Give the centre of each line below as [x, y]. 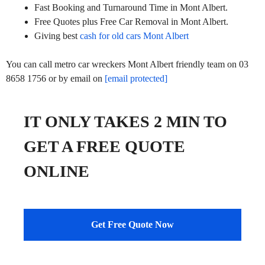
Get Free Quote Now [132, 224]
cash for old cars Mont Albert [134, 35]
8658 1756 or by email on [55, 78]
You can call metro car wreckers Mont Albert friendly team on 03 [127, 64]
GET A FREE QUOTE [104, 146]
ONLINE [59, 171]
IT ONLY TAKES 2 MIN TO [125, 121]
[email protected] [136, 78]
